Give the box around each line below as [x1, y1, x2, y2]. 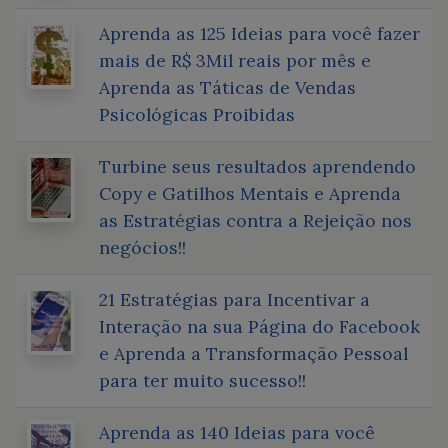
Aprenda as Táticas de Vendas [99, 75, 356, 99]
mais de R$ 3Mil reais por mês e [99, 48, 371, 72]
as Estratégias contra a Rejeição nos [99, 208, 412, 232]
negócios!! [99, 235, 186, 259]
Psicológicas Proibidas [99, 102, 295, 126]
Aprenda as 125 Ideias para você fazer [99, 21, 420, 45]
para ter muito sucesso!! [99, 368, 306, 392]
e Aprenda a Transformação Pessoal [99, 341, 408, 365]
